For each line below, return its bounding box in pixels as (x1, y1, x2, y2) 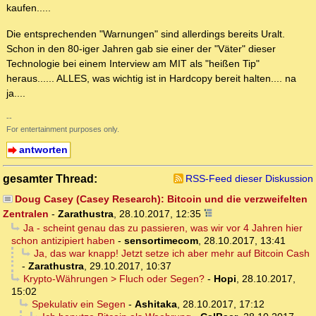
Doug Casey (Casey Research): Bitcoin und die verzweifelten (14, 193, 308, 205)
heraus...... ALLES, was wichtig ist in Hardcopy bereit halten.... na (6, 73, 296, 85)
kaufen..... (6, 2, 51, 14)
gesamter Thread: (3, 172, 97, 186)
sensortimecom (124, 235, 198, 247)
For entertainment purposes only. (6, 125, 119, 134)
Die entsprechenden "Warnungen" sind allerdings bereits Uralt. (6, 28, 285, 40)
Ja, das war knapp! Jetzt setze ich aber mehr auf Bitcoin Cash (33, 248, 310, 260)
